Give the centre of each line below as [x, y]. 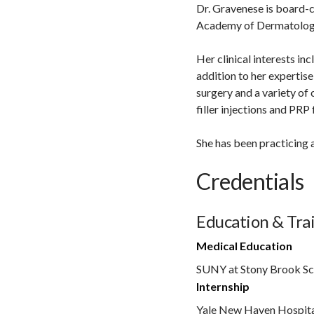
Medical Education [244, 245]
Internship [223, 286]
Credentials [250, 181]
